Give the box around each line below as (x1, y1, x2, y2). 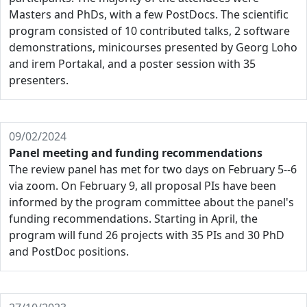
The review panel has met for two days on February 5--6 (9, 162, 297, 177)
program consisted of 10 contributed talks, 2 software (9, 23, 290, 38)
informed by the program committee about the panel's (9, 195, 294, 210)
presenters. (9, 73, 69, 88)
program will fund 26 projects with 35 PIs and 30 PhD (9, 228, 284, 243)
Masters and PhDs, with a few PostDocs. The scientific (9, 7, 288, 22)
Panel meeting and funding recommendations (9, 145, 262, 160)
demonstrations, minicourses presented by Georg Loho (9, 40, 297, 55)
